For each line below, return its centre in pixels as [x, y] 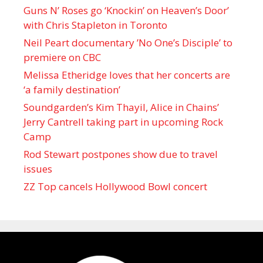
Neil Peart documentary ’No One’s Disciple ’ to [128, 42]
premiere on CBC [62, 57]
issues [38, 168]
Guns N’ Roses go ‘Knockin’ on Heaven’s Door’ [126, 10]
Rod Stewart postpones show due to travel [121, 154]
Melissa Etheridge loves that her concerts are [127, 75]
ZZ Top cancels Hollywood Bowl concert [115, 186]
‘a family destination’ [72, 89]
